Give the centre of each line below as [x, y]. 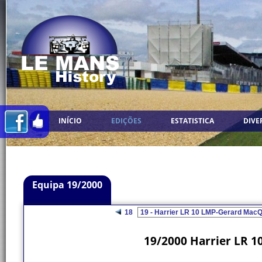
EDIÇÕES [126, 121]
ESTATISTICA [192, 121]
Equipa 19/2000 [67, 185]
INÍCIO [70, 121]
